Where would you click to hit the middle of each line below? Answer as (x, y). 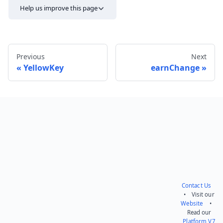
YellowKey (44, 67)
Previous (31, 56)
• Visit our (199, 194)
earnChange (175, 67)
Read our (199, 212)
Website (192, 203)
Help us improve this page (59, 8)
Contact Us (196, 185)
